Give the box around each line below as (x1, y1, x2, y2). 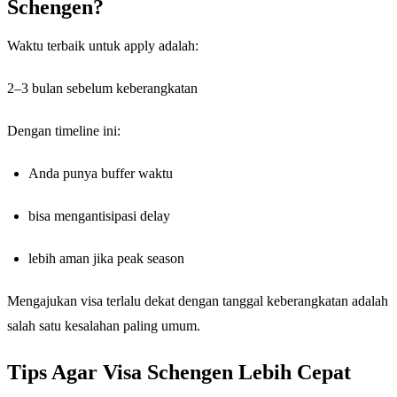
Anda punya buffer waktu (28, 166, 173, 182)
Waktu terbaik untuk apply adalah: (7, 38, 198, 54)
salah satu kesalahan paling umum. (7, 318, 200, 334)
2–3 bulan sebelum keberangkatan (7, 81, 198, 97)
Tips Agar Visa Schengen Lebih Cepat (7, 361, 351, 385)
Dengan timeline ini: (7, 123, 121, 139)
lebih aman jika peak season (28, 251, 184, 267)
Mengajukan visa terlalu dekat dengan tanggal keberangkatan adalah (7, 293, 388, 309)
